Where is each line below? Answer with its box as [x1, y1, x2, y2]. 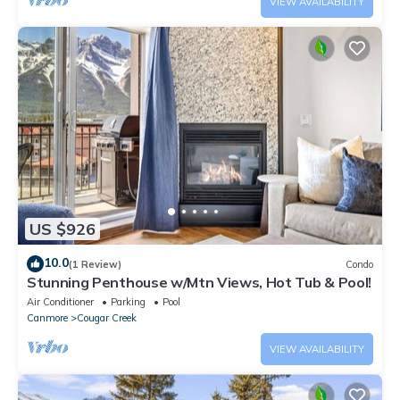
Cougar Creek [77, 312, 137, 325]
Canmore [27, 312, 68, 325]
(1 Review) [69, 257, 121, 271]
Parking [111, 296, 146, 309]
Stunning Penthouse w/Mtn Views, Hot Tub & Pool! [27, 273, 371, 292]
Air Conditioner [27, 296, 94, 309]
